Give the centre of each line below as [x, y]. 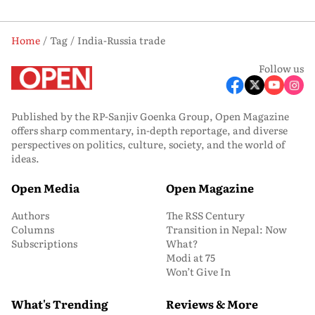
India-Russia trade [121, 40]
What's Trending [60, 304]
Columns [33, 229]
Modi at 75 [191, 257]
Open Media [45, 188]
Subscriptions [44, 243]
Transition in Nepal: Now [226, 229]
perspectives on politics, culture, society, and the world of [148, 144]
